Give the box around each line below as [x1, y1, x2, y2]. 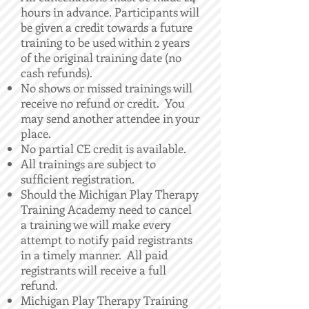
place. [21, 126, 51, 141]
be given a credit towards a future [21, 19, 192, 34]
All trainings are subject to [21, 156, 156, 171]
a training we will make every [21, 217, 171, 232]
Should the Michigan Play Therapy [21, 186, 199, 201]
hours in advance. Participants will [21, 4, 199, 19]
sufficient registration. [21, 171, 134, 186]
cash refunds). [21, 65, 92, 80]
